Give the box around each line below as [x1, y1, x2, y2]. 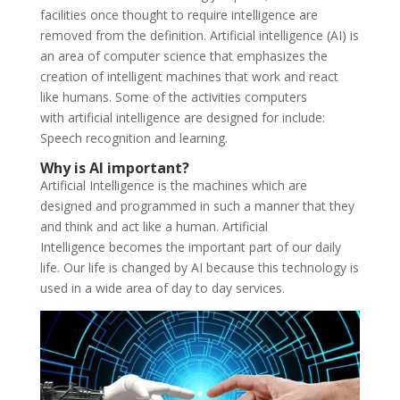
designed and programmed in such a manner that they [39, 196, 354, 214]
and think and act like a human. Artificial [39, 217, 268, 235]
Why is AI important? [39, 157, 189, 178]
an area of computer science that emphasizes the [39, 46, 328, 64]
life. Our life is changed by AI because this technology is [39, 258, 359, 276]
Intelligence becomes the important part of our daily [39, 237, 341, 255]
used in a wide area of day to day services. [39, 279, 285, 296]
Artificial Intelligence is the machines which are [39, 176, 307, 194]
